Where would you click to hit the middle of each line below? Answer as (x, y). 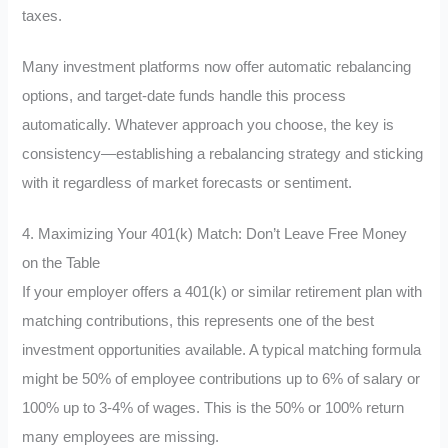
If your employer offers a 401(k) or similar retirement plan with (222, 291)
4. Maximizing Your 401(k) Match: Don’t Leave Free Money (215, 233)
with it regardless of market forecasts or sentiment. (187, 183)
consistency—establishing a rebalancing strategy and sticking (223, 154)
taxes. (42, 16)
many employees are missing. (121, 436)
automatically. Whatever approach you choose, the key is (208, 125)
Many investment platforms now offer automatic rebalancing (217, 67)
